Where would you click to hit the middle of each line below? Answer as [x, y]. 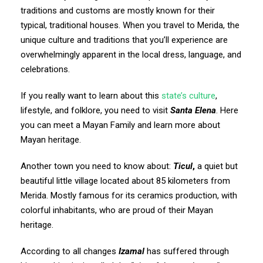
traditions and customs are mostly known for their [118, 10]
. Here [227, 110]
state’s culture [188, 95]
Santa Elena [193, 110]
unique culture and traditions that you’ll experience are [124, 40]
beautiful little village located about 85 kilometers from [125, 181]
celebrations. [45, 69]
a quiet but [218, 166]
